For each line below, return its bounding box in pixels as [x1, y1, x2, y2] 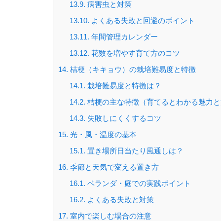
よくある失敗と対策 [85, 195, 154, 204]
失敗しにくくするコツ [85, 114, 161, 123]
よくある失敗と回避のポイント [89, 16, 195, 25]
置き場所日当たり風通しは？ [85, 147, 184, 155]
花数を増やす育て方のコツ [89, 49, 180, 58]
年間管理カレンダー [89, 33, 158, 41]
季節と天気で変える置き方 [68, 163, 159, 172]
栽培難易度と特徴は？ [85, 81, 161, 90]
